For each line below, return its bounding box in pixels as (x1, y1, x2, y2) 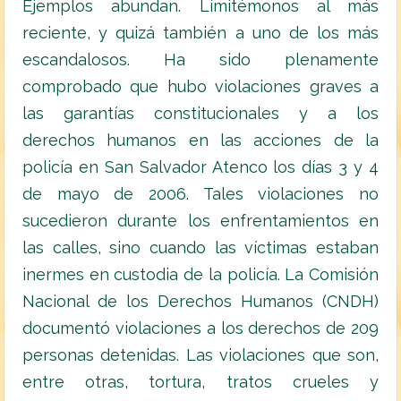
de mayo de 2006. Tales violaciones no (22, 184, 379, 204)
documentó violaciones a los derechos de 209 (22, 319, 379, 338)
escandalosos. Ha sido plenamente (22, 50, 379, 70)
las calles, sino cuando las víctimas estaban (22, 238, 379, 258)
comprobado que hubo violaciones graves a (22, 77, 379, 97)
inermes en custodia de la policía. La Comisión (22, 265, 379, 285)
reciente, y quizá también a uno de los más (22, 23, 379, 43)
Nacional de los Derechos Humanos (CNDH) (22, 292, 379, 311)
